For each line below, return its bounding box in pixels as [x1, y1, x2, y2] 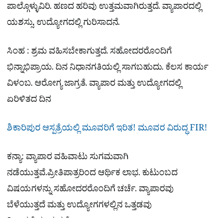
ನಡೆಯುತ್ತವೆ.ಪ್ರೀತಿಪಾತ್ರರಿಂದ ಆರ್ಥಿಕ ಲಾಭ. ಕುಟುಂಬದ [7, 167, 178, 182]
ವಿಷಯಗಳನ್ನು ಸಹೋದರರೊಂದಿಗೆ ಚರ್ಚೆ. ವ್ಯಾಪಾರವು [7, 183, 174, 198]
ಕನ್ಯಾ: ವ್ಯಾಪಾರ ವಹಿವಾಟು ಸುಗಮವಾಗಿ [7, 151, 128, 165]
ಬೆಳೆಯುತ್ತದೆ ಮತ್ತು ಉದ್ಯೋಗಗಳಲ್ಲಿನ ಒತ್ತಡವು [7, 199, 152, 214]
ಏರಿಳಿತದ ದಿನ [7, 93, 51, 108]
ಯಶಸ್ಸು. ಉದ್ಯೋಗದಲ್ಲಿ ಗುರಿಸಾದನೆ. [7, 17, 120, 31]
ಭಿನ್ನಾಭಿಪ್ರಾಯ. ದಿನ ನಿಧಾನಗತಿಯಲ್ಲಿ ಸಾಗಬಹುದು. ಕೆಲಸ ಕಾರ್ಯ [7, 61, 208, 76]
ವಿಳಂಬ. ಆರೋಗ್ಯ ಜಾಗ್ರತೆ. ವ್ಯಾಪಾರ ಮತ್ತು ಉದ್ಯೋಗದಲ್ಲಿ [7, 77, 182, 92]
